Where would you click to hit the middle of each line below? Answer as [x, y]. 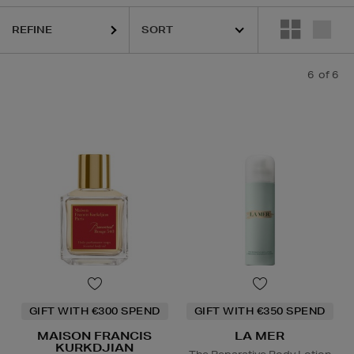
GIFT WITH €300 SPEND [94, 311]
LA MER [260, 336]
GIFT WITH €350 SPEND [260, 311]
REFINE [32, 30]
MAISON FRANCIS [94, 336]
